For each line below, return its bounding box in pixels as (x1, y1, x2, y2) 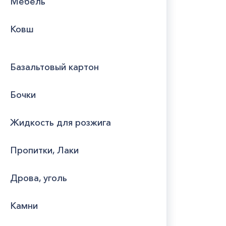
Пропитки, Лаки (10, 145, 79, 156)
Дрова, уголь (10, 173, 67, 184)
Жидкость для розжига (10, 117, 111, 128)
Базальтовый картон (10, 62, 99, 73)
